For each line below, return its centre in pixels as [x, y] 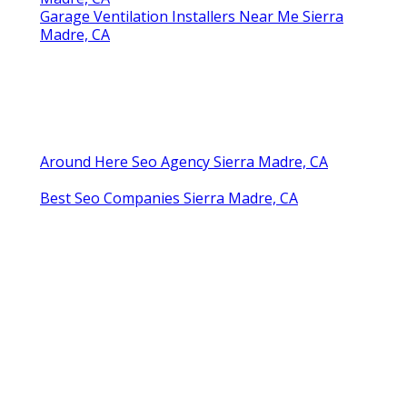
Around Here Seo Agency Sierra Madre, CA [184, 162]
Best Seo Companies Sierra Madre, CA [169, 199]
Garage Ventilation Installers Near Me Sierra [192, 17]
